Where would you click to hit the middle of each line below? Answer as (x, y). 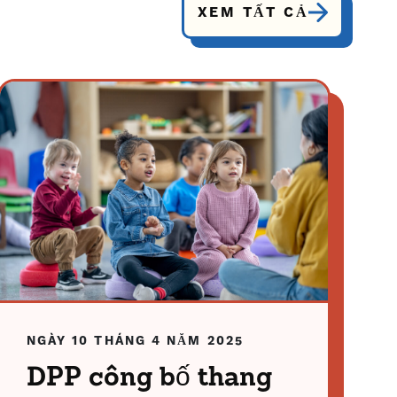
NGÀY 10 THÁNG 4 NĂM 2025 (135, 341)
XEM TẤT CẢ (253, 12)
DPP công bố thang (149, 378)
